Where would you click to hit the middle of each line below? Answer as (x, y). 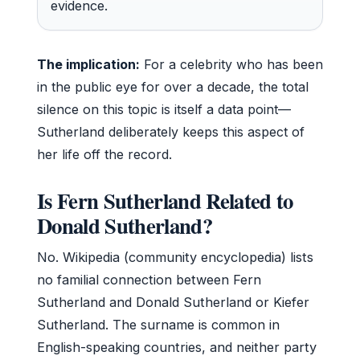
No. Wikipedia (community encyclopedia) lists (175, 257)
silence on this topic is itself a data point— (164, 109)
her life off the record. (104, 154)
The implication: (88, 64)
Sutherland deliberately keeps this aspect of (171, 131)
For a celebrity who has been (231, 64)
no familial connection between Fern (149, 279)
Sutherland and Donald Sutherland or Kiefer (173, 302)
